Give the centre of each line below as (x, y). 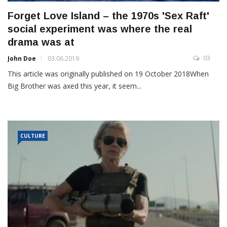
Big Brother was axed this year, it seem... (74, 86)
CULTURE (33, 136)
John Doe (22, 59)
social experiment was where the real (100, 29)
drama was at (41, 42)
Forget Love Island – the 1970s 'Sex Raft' (108, 16)
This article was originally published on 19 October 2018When (108, 74)
